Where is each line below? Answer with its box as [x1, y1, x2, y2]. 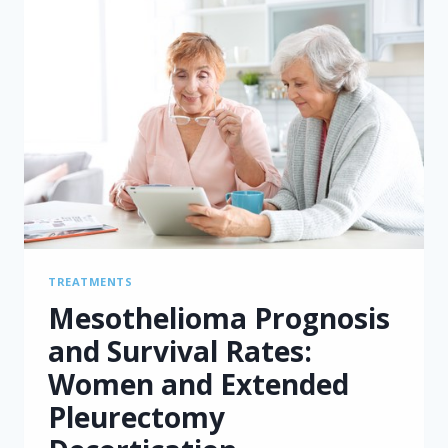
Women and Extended [48, 364, 349, 403]
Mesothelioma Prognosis [48, 298, 390, 337]
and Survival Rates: [48, 331, 312, 370]
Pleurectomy [48, 397, 225, 436]
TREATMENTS [48, 274, 133, 290]
